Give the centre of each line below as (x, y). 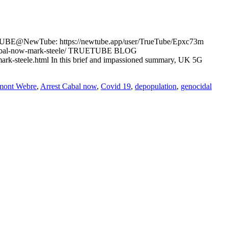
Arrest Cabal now (68, 86)
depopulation (156, 86)
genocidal (196, 86)
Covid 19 (116, 86)
